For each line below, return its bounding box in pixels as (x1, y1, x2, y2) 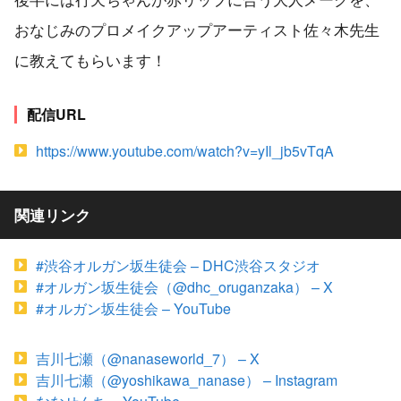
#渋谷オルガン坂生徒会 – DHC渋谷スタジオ (36, 254, 320, 276)
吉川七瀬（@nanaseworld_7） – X (36, 347, 260, 369)
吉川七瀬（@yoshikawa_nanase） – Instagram (36, 369, 337, 390)
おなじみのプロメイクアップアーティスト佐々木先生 (14, 17, 380, 40)
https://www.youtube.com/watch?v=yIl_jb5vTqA (36, 140, 334, 161)
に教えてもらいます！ (14, 47, 166, 71)
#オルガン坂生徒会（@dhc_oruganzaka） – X (36, 276, 333, 297)
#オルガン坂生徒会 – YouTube (36, 297, 231, 319)
